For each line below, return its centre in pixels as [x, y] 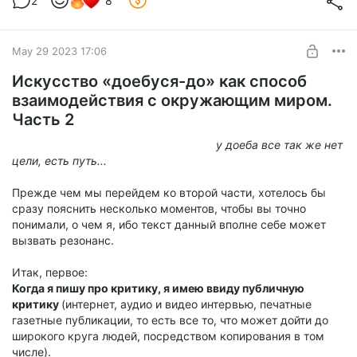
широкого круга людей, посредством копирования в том [168, 336]
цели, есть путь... [59, 161]
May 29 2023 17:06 [59, 51]
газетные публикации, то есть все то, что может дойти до [170, 320]
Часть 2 [43, 120]
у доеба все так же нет [177, 145]
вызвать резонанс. [63, 241]
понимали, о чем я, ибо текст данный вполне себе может [169, 225]
